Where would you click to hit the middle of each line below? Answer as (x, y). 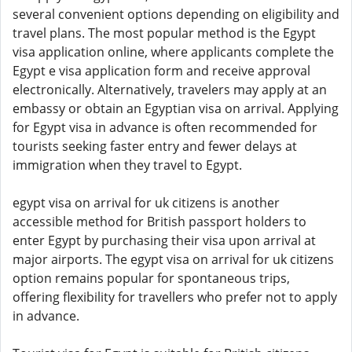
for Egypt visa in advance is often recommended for (165, 127)
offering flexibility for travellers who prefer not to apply (175, 297)
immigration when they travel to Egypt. (127, 165)
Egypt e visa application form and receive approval (161, 71)
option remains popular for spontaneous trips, (151, 278)
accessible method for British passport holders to (159, 222)
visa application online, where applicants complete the (173, 52)
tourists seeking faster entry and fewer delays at (155, 146)
